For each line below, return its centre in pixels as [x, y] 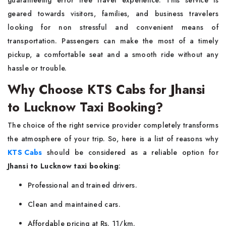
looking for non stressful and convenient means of [113, 27]
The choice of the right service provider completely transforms [113, 125]
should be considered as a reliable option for [130, 152]
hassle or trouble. [37, 68]
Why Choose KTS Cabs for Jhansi [106, 89]
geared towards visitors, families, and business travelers [113, 14]
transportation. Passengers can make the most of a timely [113, 41]
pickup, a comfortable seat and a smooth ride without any [113, 54]
